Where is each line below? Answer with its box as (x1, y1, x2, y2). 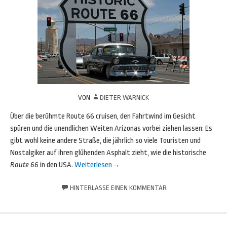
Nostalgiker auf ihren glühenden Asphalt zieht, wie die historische (10, 148, 206, 157)
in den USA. (40, 161, 74, 169)
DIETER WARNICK (100, 94, 149, 101)
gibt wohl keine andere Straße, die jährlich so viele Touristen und (10, 136, 201, 145)
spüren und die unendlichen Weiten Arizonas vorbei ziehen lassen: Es (10, 124, 212, 133)
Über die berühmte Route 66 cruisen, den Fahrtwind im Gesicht (10, 112, 196, 121)
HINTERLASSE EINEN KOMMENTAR (69, 184, 167, 192)
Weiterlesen (74, 161, 112, 169)
